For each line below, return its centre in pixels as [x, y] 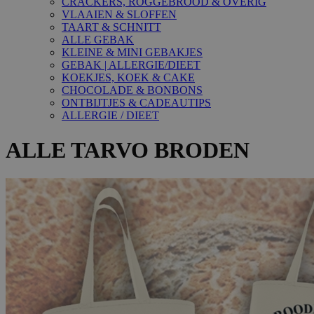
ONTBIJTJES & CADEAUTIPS [136, 103]
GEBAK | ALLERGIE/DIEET [131, 65]
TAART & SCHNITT [111, 27]
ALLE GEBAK [98, 40]
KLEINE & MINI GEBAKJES [132, 53]
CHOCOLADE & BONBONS [132, 90]
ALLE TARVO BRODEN [128, 150]
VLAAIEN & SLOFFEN [119, 15]
